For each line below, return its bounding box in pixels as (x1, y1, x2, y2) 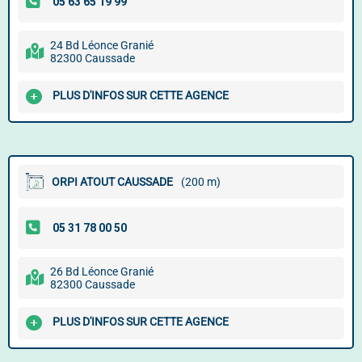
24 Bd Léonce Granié (50, 39, 154, 52)
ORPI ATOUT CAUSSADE (52, 175, 173, 188)
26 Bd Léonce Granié (50, 265, 154, 278)
